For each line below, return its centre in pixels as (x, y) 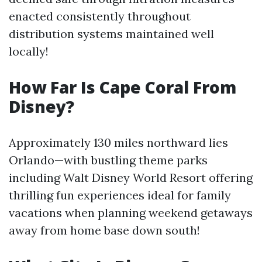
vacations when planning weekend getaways (131, 213)
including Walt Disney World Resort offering (131, 177)
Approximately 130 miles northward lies (118, 142)
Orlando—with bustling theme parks (108, 160)
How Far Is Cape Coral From (123, 87)
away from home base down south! (104, 230)
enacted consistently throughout (100, 16)
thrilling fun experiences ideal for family (120, 195)
